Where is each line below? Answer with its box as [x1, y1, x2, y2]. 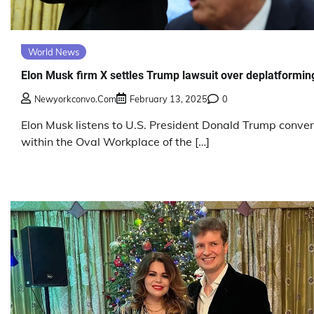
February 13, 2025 [130, 93, 207, 104]
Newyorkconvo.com [34, 93, 116, 104]
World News [28, 46, 79, 58]
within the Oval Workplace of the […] [21, 134, 210, 149]
